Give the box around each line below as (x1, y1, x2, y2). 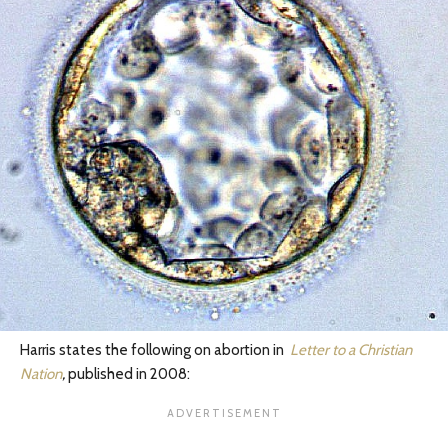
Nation (20, 365, 62, 384)
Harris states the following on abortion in (20, 341, 287, 360)
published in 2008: (65, 365, 190, 384)
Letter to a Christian (290, 341, 412, 360)
